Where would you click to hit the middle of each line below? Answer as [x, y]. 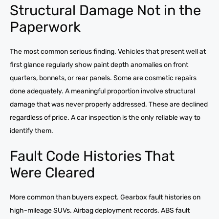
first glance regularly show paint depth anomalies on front [99, 65]
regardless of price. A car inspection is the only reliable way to [105, 117]
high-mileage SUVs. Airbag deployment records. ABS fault [100, 210]
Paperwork [45, 27]
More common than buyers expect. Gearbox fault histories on [105, 197]
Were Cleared [52, 172]
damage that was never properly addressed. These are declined [109, 104]
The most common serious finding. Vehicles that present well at [108, 51]
